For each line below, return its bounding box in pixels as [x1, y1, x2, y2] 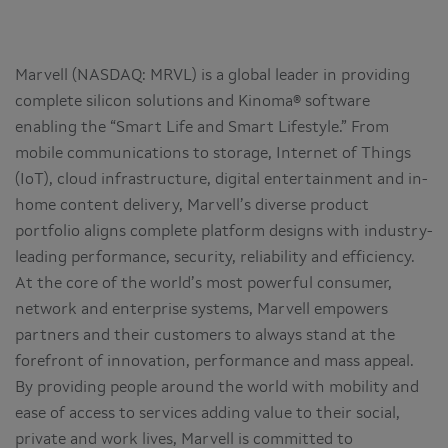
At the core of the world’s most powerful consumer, [15, 275, 392, 292]
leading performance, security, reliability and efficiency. [15, 249, 415, 266]
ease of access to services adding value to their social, [15, 405, 400, 422]
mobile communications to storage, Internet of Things [15, 145, 411, 162]
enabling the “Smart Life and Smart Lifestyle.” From [15, 119, 389, 136]
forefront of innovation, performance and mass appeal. [15, 353, 414, 370]
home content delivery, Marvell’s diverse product [15, 197, 369, 214]
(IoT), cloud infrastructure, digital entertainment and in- [15, 171, 428, 188]
